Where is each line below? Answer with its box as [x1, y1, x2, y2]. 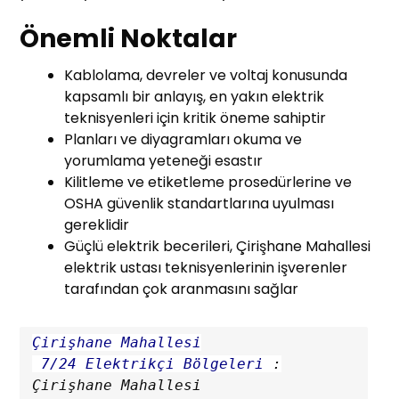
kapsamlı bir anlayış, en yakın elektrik [64, 86, 325, 108]
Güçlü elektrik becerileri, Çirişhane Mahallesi [64, 236, 371, 257]
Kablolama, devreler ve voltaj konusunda [64, 65, 348, 86]
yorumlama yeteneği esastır [64, 151, 264, 172]
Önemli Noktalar [20, 21, 238, 57]
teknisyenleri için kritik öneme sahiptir [64, 108, 327, 129]
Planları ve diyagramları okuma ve [64, 129, 303, 151]
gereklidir [64, 215, 130, 236]
